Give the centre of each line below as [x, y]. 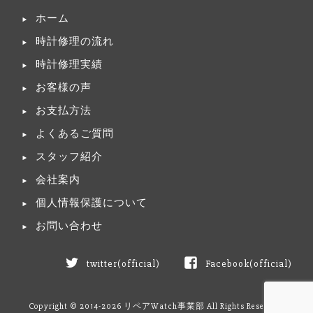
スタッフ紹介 [69, 157]
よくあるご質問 [75, 134]
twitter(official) [123, 264]
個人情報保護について [92, 203]
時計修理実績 [69, 65]
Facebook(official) [249, 264]
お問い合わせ [69, 226]
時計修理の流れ [75, 42]
